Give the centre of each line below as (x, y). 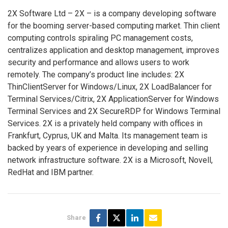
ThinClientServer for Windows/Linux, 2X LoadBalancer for (110, 87)
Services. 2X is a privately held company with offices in (105, 123)
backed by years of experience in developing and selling (108, 148)
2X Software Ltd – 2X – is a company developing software (112, 13)
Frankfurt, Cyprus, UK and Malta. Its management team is (108, 135)
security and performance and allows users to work (98, 62)
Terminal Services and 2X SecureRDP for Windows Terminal (114, 111)
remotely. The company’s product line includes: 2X (96, 74)
